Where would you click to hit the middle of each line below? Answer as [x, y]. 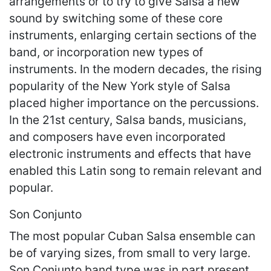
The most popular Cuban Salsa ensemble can [132, 236]
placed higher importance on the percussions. [134, 103]
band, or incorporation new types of [106, 52]
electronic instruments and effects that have [130, 153]
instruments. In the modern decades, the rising [135, 69]
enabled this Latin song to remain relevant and [135, 170]
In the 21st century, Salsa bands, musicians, [128, 119]
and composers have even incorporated [117, 136]
